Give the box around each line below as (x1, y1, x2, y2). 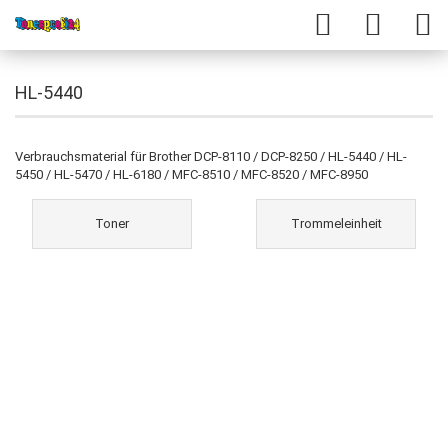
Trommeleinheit (290, 216, 382, 231)
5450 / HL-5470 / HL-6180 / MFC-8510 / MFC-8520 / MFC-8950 (15, 167, 368, 182)
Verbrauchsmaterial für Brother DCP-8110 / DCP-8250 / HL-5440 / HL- (15, 149, 407, 164)
